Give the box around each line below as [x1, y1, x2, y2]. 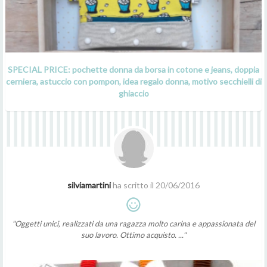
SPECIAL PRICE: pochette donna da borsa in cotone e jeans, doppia [8, 64, 259, 74]
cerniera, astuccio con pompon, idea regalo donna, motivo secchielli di [5, 76, 262, 86]
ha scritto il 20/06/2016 [111, 179, 200, 190]
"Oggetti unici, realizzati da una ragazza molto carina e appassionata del [12, 218, 255, 228]
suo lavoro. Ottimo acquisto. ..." [81, 229, 186, 240]
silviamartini [67, 179, 111, 190]
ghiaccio [118, 88, 149, 98]
